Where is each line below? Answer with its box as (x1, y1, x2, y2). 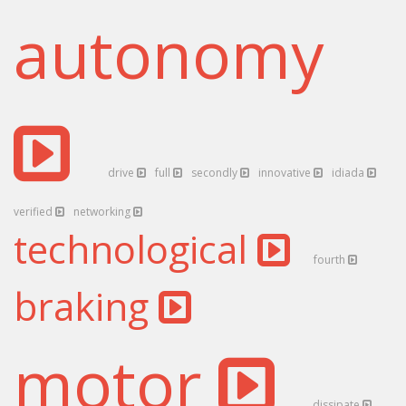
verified (14, 204, 55, 219)
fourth (314, 252, 348, 267)
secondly (191, 165, 240, 180)
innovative (258, 165, 314, 180)
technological (14, 223, 257, 275)
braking (14, 280, 159, 332)
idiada (332, 165, 367, 180)
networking (73, 204, 133, 219)
